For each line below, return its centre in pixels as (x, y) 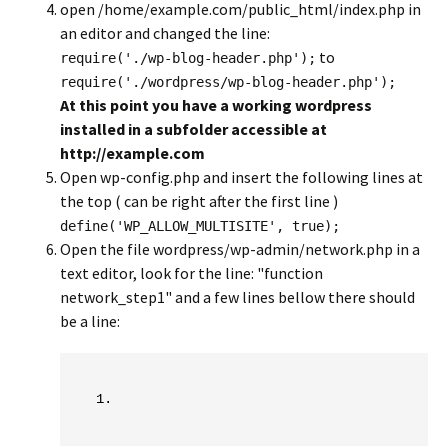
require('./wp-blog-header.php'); (188, 58)
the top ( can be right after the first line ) (199, 201)
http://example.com (132, 153)
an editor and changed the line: (165, 33)
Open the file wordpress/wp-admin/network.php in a (240, 249)
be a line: (90, 321)
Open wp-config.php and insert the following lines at (241, 177)
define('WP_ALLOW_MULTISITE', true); (200, 226)
